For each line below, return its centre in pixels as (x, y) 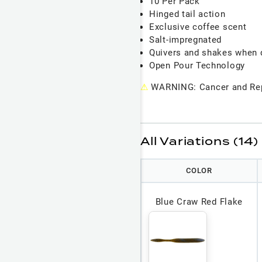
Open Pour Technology (197, 65)
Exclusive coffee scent (198, 27)
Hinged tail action (187, 14)
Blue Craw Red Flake (199, 202)
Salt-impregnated (186, 39)
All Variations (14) (199, 141)
